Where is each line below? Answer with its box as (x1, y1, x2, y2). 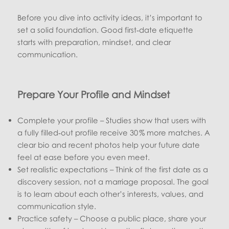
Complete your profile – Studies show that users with (17, 116, 207, 125)
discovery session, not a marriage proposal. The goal (17, 177, 209, 186)
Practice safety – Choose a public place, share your (17, 214, 207, 223)
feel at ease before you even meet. (17, 152, 150, 162)
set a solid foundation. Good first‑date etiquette (17, 25, 194, 34)
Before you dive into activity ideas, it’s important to (17, 13, 203, 22)
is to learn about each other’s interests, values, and (17, 189, 204, 198)
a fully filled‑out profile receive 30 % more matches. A (17, 128, 211, 137)
